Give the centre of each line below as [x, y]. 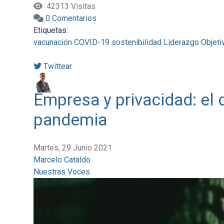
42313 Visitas [69, 6]
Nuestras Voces [61, 172]
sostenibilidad [136, 42]
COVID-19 [91, 42]
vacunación [52, 42]
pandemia [70, 120]
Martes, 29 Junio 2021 [72, 148]
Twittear [57, 66]
